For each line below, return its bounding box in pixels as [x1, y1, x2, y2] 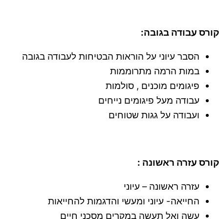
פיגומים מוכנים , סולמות [106, 80, 199, 91]
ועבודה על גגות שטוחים [109, 109, 199, 121]
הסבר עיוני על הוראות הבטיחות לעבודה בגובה [22, 50, 199, 62]
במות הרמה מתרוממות [110, 65, 199, 77]
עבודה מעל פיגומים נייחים [98, 94, 199, 106]
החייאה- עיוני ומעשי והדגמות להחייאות [48, 196, 199, 207]
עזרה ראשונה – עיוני [124, 181, 199, 193]
